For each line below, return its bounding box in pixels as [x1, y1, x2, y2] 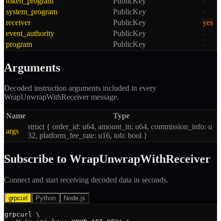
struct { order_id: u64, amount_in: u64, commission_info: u [28, 122, 212, 131]
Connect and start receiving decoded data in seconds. [4, 176, 168, 184]
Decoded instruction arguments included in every [4, 84, 156, 93]
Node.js [64, 194, 85, 202]
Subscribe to [4, 152, 70, 166]
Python [36, 194, 56, 202]
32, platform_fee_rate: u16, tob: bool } [28, 131, 147, 140]
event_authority [6, 29, 54, 37]
